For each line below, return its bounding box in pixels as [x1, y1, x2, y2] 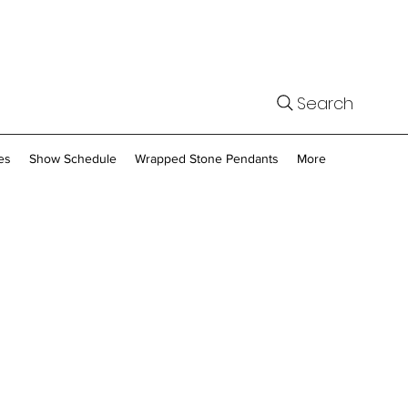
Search [297, 91, 353, 115]
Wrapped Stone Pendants [135, 151, 279, 166]
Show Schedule [29, 151, 117, 166]
